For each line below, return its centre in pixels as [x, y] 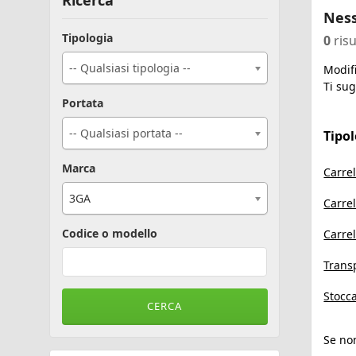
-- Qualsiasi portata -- [126, 133]
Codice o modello [109, 233]
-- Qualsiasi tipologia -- [130, 68]
